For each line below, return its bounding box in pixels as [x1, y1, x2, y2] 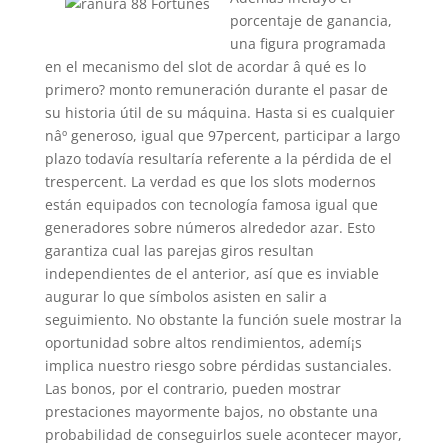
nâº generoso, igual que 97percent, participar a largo [44, 126, 400, 145]
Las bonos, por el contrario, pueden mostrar [44, 379, 341, 398]
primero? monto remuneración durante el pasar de [44, 80, 388, 99]
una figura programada [229, 34, 386, 53]
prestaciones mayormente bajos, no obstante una [44, 402, 378, 421]
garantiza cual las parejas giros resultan [44, 241, 314, 260]
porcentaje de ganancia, [229, 11, 392, 30]
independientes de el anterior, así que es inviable [44, 264, 379, 283]
